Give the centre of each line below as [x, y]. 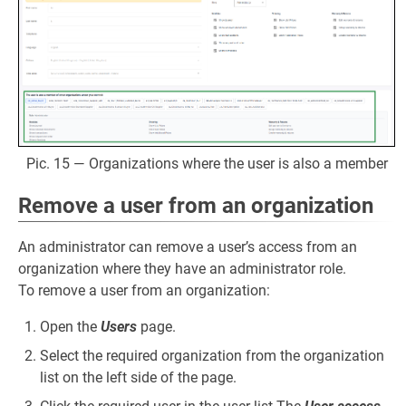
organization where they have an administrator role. [182, 268]
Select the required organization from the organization [212, 355]
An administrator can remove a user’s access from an [188, 246]
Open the [70, 326]
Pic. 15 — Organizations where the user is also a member [207, 163]
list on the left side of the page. [138, 377]
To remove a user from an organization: [144, 290]
